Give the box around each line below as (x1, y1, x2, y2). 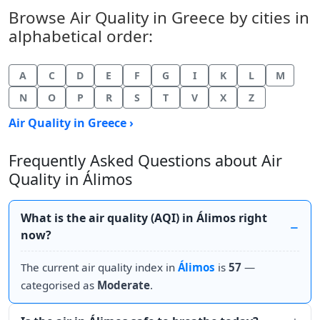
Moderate (97, 278, 150, 292)
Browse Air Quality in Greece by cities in (9, 6, 309, 29)
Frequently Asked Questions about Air (9, 150, 282, 171)
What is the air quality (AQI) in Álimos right (21, 210, 267, 226)
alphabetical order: (9, 25, 153, 47)
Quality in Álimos (9, 169, 132, 189)
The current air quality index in (21, 260, 178, 274)
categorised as (21, 278, 97, 292)
